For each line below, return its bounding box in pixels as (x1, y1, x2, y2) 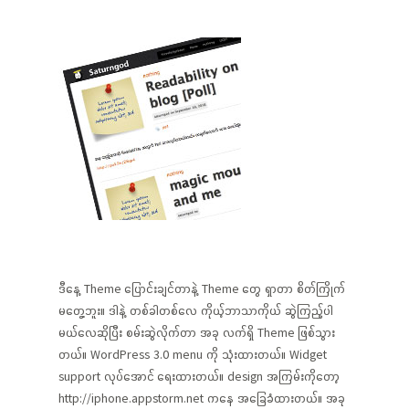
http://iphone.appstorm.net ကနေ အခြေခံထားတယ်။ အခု (58, 390, 345, 406)
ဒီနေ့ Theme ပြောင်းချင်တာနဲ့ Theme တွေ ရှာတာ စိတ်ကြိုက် (58, 280, 345, 297)
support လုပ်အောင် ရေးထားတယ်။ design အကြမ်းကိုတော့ (58, 368, 340, 384)
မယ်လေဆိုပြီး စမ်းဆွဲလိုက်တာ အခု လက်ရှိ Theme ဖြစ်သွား (58, 324, 335, 341)
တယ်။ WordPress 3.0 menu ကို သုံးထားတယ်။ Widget (58, 346, 327, 362)
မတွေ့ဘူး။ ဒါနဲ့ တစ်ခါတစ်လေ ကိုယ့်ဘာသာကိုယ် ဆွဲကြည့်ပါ (58, 302, 333, 319)
